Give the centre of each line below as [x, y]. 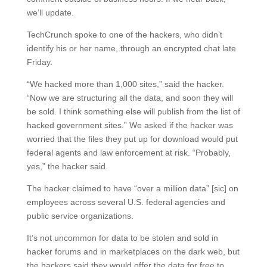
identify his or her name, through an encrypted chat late [131, 48]
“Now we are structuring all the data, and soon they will [130, 97]
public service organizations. [80, 215]
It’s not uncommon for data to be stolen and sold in [122, 237]
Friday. [39, 62]
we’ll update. [50, 12]
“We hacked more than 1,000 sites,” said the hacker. [125, 84]
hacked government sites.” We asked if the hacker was [130, 125]
